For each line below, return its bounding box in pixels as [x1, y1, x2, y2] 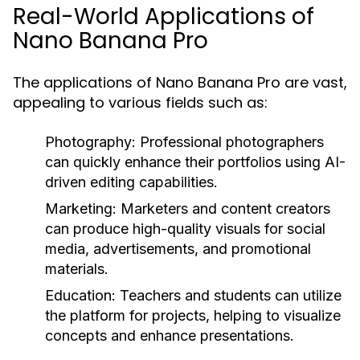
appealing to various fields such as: [13, 92, 268, 112]
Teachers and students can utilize [116, 287, 342, 304]
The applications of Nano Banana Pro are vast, [13, 72, 347, 92]
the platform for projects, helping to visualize [45, 307, 341, 324]
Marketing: [45, 200, 117, 217]
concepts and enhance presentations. [45, 327, 294, 344]
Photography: [45, 133, 136, 150]
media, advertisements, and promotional [45, 240, 311, 257]
